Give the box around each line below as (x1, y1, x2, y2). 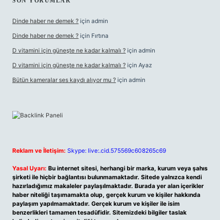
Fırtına (91, 32, 109, 39)
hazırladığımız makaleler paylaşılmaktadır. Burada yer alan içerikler (12, 182, 204, 190)
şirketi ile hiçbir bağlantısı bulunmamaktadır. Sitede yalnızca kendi (12, 173, 202, 181)
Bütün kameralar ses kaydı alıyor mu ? (12, 76, 116, 83)
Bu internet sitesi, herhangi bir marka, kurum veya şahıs (48, 165, 208, 172)
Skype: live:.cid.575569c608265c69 (67, 147, 166, 154)
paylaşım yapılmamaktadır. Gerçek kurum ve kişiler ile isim (12, 200, 180, 207)
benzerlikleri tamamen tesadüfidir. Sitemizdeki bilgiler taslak (12, 209, 187, 216)
